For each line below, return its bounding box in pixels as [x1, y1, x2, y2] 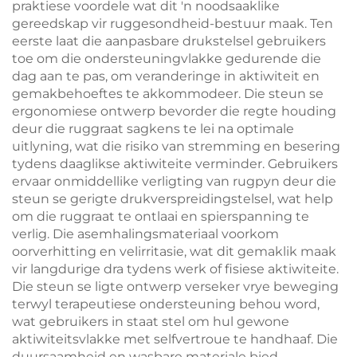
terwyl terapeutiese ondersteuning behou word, [12, 296, 320, 312]
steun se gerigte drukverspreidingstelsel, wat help [12, 191, 333, 206]
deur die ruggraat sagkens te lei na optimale [12, 121, 294, 136]
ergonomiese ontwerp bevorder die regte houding [12, 104, 336, 119]
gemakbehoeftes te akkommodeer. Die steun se [12, 86, 324, 101]
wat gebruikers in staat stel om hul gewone [12, 314, 289, 329]
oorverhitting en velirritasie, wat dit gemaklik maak [12, 244, 336, 259]
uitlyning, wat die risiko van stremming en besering [12, 139, 340, 154]
